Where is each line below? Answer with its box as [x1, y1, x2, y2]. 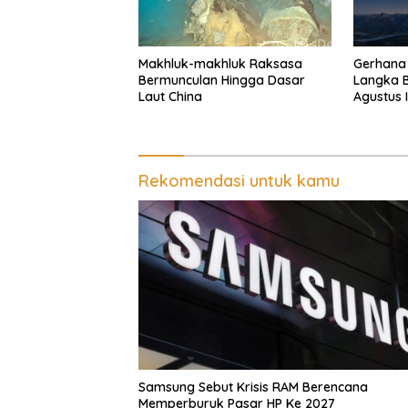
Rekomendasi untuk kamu [138, 170, 340, 192]
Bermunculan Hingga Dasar [138, 72, 305, 89]
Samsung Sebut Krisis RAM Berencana [138, 378, 368, 395]
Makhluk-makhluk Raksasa [138, 56, 302, 73]
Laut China [138, 88, 202, 106]
